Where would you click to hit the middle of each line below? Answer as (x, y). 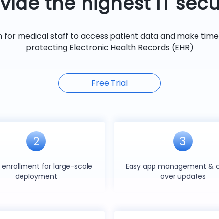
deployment (36, 176)
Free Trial (109, 83)
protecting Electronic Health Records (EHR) (109, 48)
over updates (183, 176)
